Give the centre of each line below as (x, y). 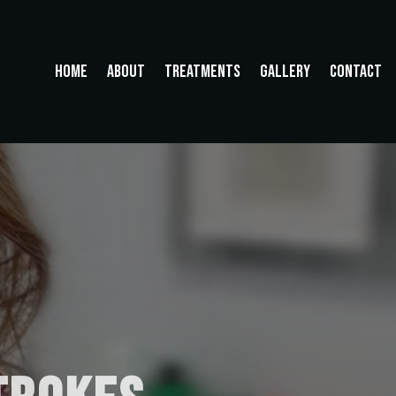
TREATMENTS (202, 72)
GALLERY (285, 72)
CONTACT (356, 72)
